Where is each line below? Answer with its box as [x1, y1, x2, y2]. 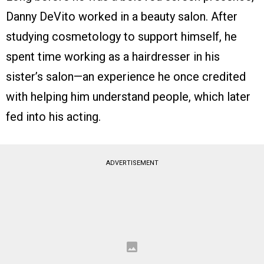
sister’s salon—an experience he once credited [6, 69, 246, 84]
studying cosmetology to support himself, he [6, 29, 237, 44]
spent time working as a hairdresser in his [6, 49, 220, 64]
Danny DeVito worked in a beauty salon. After [6, 9, 237, 24]
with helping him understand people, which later [6, 89, 250, 104]
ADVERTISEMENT [105, 159, 159, 167]
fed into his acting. [6, 109, 101, 124]
